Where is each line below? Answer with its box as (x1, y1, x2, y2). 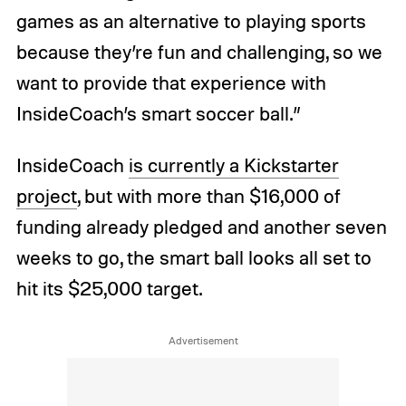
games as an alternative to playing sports (15, 8, 366, 33)
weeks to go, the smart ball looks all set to (15, 246, 372, 270)
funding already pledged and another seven (15, 215, 387, 239)
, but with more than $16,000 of (76, 184, 341, 208)
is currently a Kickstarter (128, 153, 339, 178)
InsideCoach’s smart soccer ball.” (15, 101, 302, 125)
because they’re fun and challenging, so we (15, 39, 382, 63)
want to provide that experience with (15, 70, 326, 94)
